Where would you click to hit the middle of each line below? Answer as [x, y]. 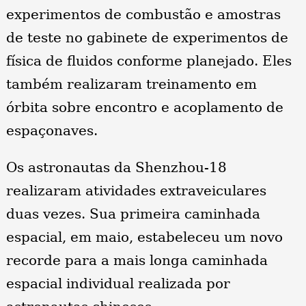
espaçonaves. [52, 131]
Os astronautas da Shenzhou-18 [116, 168]
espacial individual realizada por [118, 284]
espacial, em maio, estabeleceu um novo [144, 237]
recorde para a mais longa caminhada [137, 261]
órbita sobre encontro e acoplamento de [144, 108]
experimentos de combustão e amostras [143, 15]
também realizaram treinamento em [131, 84]
